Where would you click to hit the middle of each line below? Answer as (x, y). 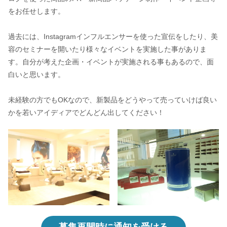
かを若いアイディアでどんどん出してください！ (86, 113)
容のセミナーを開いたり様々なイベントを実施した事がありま (107, 49)
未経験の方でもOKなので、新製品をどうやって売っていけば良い (112, 100)
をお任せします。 (36, 11)
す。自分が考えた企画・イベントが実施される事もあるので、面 (111, 62)
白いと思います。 (36, 75)
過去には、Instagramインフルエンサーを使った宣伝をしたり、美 (113, 37)
